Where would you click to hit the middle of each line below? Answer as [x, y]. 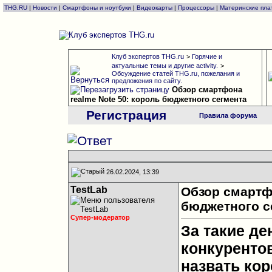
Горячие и [207, 56]
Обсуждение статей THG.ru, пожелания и [175, 73]
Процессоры [196, 8]
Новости [45, 8]
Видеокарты [155, 8]
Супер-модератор [100, 217]
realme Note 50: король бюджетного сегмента [158, 100]
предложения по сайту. [147, 81]
